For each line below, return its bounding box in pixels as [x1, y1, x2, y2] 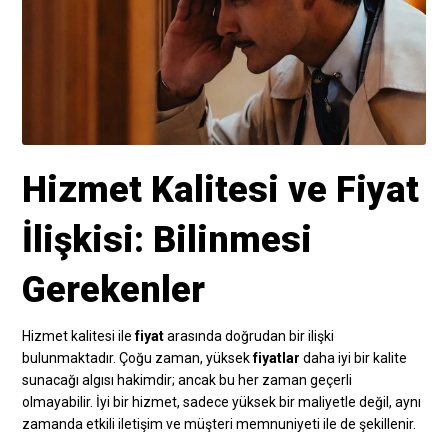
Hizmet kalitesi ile [22, 327, 136, 344]
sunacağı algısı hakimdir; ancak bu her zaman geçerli [22, 371, 353, 388]
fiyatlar [253, 349, 301, 366]
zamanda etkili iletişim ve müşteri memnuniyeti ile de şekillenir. [22, 415, 417, 432]
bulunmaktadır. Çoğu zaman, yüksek [22, 349, 254, 366]
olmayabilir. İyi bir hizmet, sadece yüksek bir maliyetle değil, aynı [22, 393, 422, 410]
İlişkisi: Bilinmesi [22, 218, 313, 261]
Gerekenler [22, 268, 206, 311]
